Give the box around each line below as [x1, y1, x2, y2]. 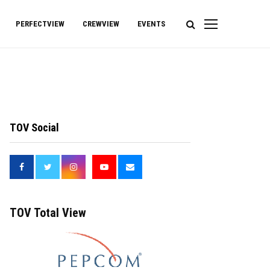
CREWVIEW [83, 19, 119, 28]
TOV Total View [10, 206, 86, 220]
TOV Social [10, 121, 59, 134]
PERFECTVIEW [16, 19, 64, 28]
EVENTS [137, 19, 165, 28]
